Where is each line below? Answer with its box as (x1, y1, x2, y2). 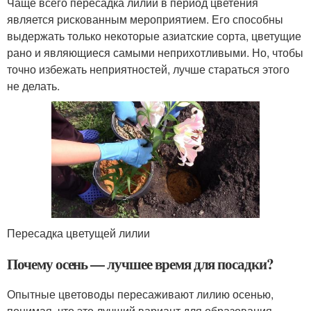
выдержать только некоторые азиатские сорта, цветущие (7, 27, 301, 44)
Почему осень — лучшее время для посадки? (7, 253, 274, 275)
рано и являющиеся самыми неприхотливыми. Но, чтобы (7, 44, 303, 60)
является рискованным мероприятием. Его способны (7, 10, 283, 27)
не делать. (7, 77, 60, 94)
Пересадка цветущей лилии (7, 225, 150, 242)
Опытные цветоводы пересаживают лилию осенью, (7, 286, 274, 303)
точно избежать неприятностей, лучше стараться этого (7, 60, 289, 77)
